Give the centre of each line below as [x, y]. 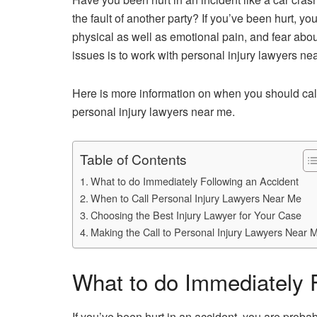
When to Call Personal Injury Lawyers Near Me [196, 198]
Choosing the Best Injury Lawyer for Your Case [196, 215]
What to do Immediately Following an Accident [194, 181]
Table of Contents [133, 159]
